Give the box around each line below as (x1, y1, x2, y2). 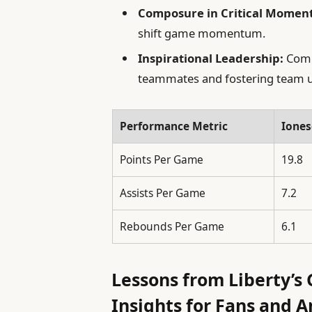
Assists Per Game (119, 185, 205, 201)
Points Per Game (119, 151, 203, 167)
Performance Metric (119, 118, 228, 134)
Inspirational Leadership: (138, 50, 284, 67)
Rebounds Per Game (119, 218, 224, 234)
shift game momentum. (138, 25, 266, 42)
